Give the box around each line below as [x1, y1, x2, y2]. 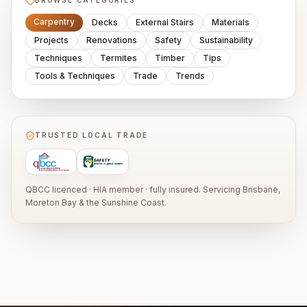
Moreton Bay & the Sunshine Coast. [25, 197, 167, 208]
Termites [100, 53, 137, 63]
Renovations [86, 35, 137, 45]
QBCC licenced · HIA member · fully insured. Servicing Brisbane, [25, 184, 280, 195]
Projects [34, 35, 69, 45]
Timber [155, 53, 185, 63]
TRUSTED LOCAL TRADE [35, 131, 149, 139]
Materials [212, 17, 249, 27]
